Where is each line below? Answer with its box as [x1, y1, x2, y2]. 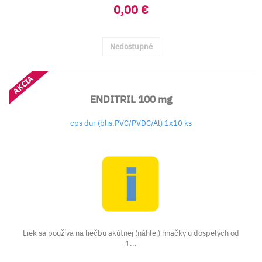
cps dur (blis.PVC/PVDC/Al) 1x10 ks [70, 118, 192, 128]
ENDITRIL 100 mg [90, 93, 172, 106]
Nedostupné [109, 42, 153, 51]
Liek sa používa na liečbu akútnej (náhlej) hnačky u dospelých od [23, 228, 239, 238]
